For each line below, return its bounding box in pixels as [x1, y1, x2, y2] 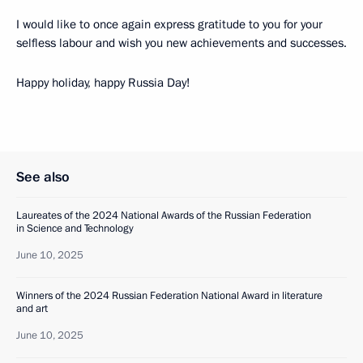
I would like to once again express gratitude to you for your [16, 16, 322, 32]
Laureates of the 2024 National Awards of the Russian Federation [16, 208, 311, 223]
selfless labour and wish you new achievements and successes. [16, 35, 347, 51]
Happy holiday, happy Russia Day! [16, 75, 190, 91]
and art [16, 301, 48, 316]
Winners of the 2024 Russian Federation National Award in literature [16, 288, 322, 303]
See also [16, 168, 70, 186]
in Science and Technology [16, 221, 134, 236]
